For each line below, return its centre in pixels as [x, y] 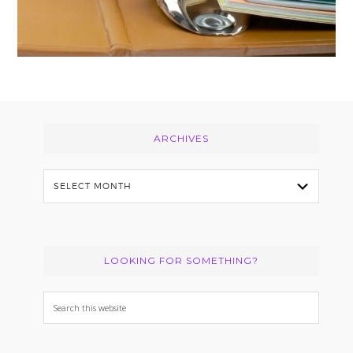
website [66, 342]
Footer [42, 121]
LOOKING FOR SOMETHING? [182, 260]
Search [63, 301]
